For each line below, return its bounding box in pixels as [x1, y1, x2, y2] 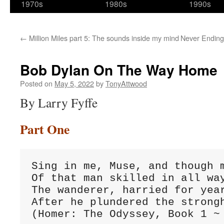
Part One [20, 119, 69, 138]
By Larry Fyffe [20, 94, 97, 111]
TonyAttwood [105, 78, 147, 88]
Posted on [20, 78, 52, 88]
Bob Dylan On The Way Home [20, 59, 217, 80]
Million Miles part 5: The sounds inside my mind [27, 32, 179, 43]
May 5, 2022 [54, 78, 94, 88]
